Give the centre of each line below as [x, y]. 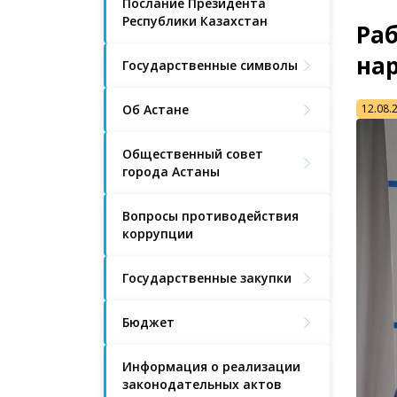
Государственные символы [210, 65]
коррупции [158, 234]
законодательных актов [202, 384]
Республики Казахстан [195, 21]
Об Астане [156, 109]
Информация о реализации [211, 366]
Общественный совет [193, 154]
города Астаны [171, 171]
